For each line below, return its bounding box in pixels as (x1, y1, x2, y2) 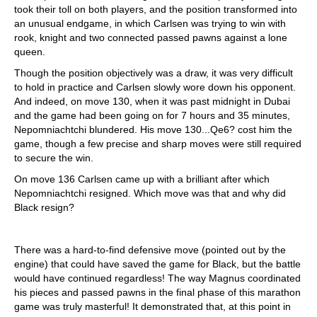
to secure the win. (14, 152, 93, 163)
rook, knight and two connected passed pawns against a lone (14, 32, 287, 43)
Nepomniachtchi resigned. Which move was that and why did (14, 188, 286, 199)
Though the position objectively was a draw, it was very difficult (14, 67, 293, 79)
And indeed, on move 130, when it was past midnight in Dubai (14, 96, 290, 107)
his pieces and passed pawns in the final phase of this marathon (14, 287, 301, 298)
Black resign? (14, 202, 74, 213)
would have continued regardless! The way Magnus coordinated (14, 272, 301, 284)
